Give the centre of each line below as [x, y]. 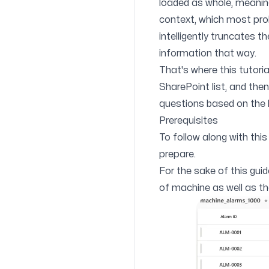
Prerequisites [189, 121]
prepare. [177, 154]
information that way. [208, 53]
